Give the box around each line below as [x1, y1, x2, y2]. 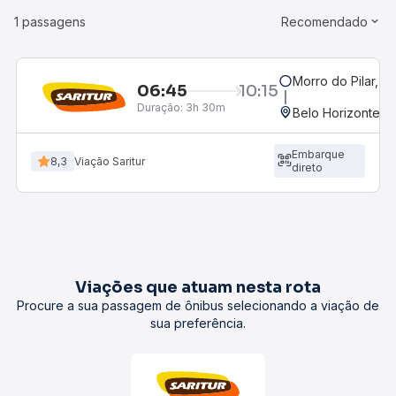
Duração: [137, 100, 183, 114]
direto [291, 161, 323, 174]
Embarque [291, 148, 345, 161]
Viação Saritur [74, 154, 145, 168]
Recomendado [281, 14, 368, 29]
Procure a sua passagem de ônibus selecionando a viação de [17, 298, 379, 313]
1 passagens [14, 14, 86, 29]
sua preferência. [150, 316, 246, 331]
